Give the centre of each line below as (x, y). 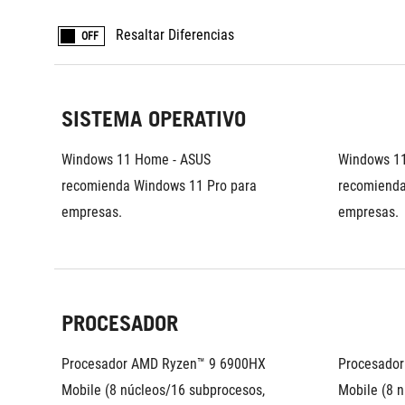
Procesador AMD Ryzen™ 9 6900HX (164, 364)
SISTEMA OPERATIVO (154, 119)
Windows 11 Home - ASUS (136, 160)
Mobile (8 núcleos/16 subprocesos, (163, 390)
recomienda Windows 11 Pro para (159, 186)
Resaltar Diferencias (175, 35)
